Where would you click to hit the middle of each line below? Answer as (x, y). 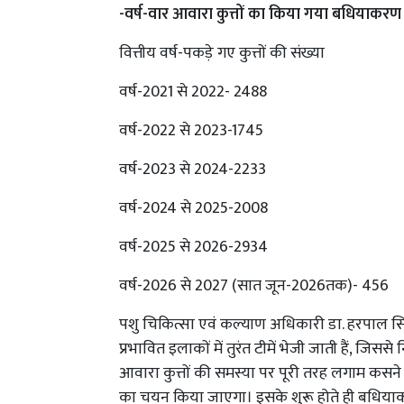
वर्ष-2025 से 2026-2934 (193, 248)
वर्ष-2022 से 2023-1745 (191, 131)
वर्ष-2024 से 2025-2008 (193, 209)
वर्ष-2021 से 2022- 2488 (193, 92)
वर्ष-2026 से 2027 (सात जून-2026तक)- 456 (254, 286)
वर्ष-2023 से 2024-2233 (193, 170)
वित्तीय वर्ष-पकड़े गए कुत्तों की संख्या (222, 54)
